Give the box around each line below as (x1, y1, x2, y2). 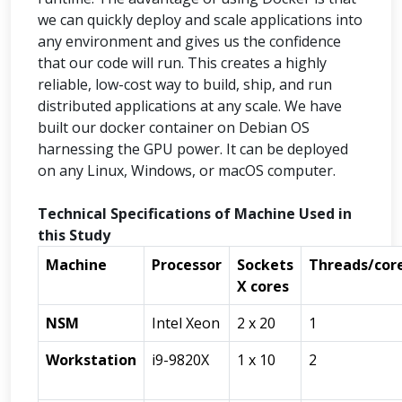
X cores (237, 276, 289, 296)
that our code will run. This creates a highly (38, 53, 327, 73)
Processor (152, 255, 222, 275)
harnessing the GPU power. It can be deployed (38, 139, 348, 159)
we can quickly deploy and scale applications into (38, 10, 363, 30)
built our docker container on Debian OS (38, 118, 310, 137)
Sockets (237, 255, 293, 275)
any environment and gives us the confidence (38, 31, 341, 51)
